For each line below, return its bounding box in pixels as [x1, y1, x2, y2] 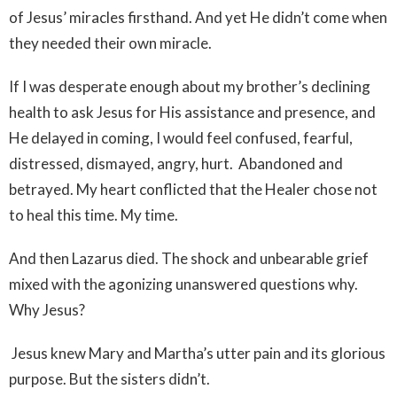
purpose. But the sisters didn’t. [9, 369, 210, 388]
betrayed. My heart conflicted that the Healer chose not [9, 179, 378, 198]
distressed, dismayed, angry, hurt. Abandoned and [9, 153, 343, 173]
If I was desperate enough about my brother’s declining [9, 76, 370, 96]
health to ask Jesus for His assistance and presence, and [9, 102, 376, 121]
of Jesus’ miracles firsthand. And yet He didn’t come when [9, 7, 387, 27]
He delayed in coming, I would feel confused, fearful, [9, 128, 353, 147]
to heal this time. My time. [9, 205, 178, 224]
